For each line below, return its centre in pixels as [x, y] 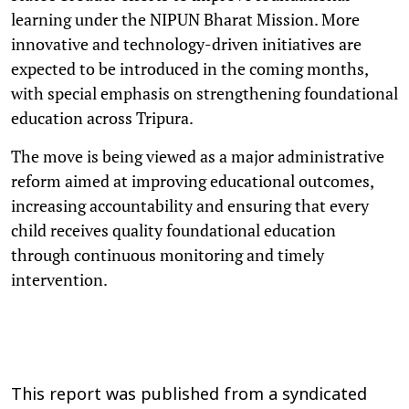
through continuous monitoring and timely [168, 254]
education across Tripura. [102, 117]
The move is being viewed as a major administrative [198, 156]
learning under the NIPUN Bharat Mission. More [185, 19]
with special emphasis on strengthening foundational [204, 93]
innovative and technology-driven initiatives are [186, 43]
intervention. [59, 279]
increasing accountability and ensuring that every [190, 205]
